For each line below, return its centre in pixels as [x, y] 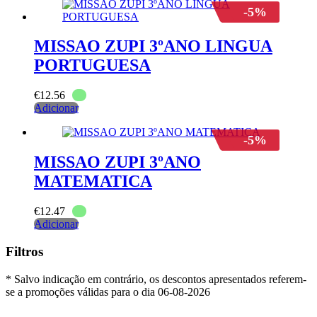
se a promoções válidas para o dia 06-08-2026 [108, 292]
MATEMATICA [93, 181]
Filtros [24, 251]
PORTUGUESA [92, 65]
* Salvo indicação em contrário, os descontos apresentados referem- [156, 279]
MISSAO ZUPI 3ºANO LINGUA [153, 46]
